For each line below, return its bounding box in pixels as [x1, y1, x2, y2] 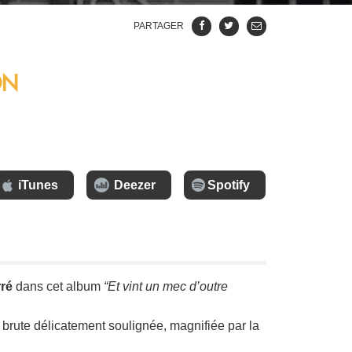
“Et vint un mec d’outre [104, 279, 229, 293]
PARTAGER [133, 20, 186, 31]
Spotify [207, 178, 250, 192]
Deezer [113, 178, 156, 192]
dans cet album [13, 279, 104, 293]
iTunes [17, 178, 58, 192]
